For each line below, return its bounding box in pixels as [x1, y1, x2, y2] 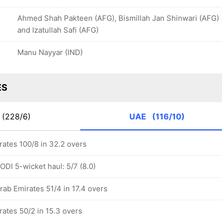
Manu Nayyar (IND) [17, 48, 83, 57]
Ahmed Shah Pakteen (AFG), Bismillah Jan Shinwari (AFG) [17, 13, 219, 23]
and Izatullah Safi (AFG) [17, 25, 99, 35]
